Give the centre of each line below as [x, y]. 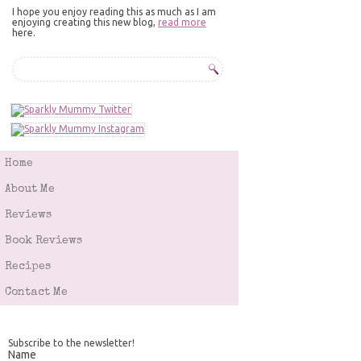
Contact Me [36, 293]
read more [182, 22]
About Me [30, 189]
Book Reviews [44, 241]
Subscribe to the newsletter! [71, 343]
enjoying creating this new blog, [85, 22]
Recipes [28, 267]
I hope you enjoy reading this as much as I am [114, 12]
